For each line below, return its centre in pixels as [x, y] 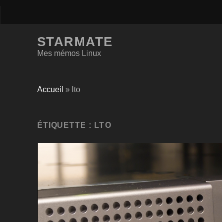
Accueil [50, 89]
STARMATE [75, 42]
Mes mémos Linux [69, 53]
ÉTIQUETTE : [66, 125]
